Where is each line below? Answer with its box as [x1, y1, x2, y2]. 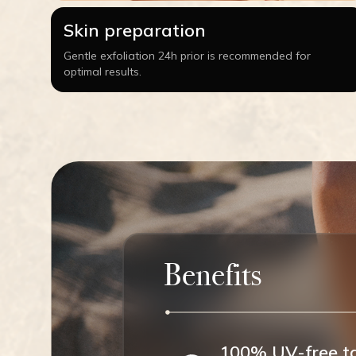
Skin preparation [64, 18, 206, 41]
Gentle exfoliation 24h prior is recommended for [64, 48, 311, 63]
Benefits [164, 255, 261, 294]
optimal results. [64, 64, 141, 79]
